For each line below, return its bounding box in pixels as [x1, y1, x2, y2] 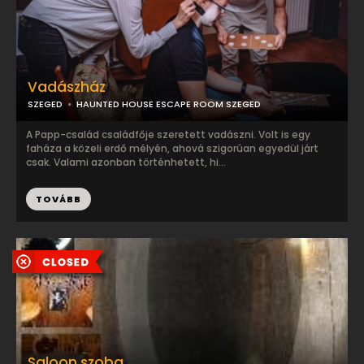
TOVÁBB [36, 193, 81, 206]
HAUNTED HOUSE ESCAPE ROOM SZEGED [76, 97, 261, 110]
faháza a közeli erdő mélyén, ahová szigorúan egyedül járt [26, 141, 318, 155]
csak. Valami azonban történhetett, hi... [26, 155, 226, 169]
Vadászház [28, 77, 106, 97]
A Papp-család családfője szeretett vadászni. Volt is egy [26, 128, 310, 141]
